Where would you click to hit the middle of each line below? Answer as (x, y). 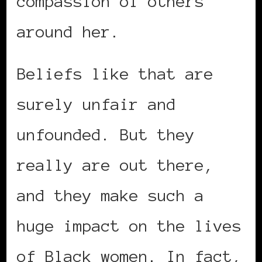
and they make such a (111, 196)
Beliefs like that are (115, 74)
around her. (68, 32)
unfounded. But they (106, 135)
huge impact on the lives (129, 226)
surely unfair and (96, 104)
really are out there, (115, 165)
